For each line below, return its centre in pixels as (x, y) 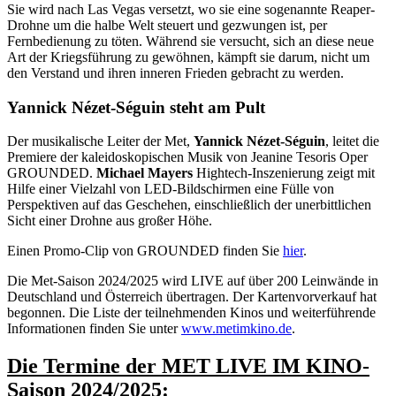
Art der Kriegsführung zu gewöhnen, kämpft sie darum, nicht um (188, 57)
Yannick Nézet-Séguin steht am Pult (136, 107)
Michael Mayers (145, 173)
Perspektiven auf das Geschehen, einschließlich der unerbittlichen (189, 205)
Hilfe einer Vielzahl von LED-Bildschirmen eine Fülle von (171, 189)
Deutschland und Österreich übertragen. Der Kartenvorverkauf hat (192, 297)
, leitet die (352, 141)
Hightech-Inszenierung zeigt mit (284, 173)
